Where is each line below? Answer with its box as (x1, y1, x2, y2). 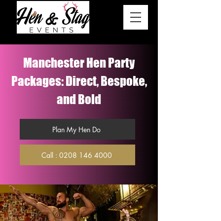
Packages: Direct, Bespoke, (11, 74, 147, 88)
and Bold (57, 92, 101, 107)
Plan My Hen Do (52, 124, 101, 134)
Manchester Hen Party (23, 55, 135, 70)
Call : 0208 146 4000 (41, 150, 112, 160)
